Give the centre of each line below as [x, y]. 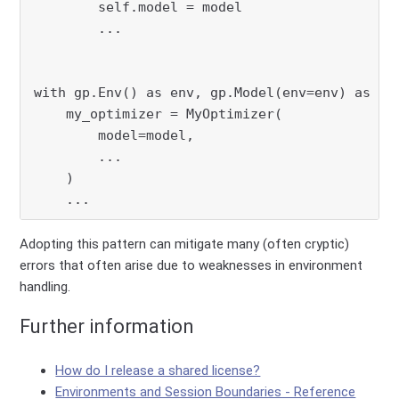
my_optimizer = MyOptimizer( [159, 114]
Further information [107, 326]
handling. [45, 286]
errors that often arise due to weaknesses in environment [191, 265]
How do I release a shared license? [158, 370]
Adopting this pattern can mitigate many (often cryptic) [185, 244]
